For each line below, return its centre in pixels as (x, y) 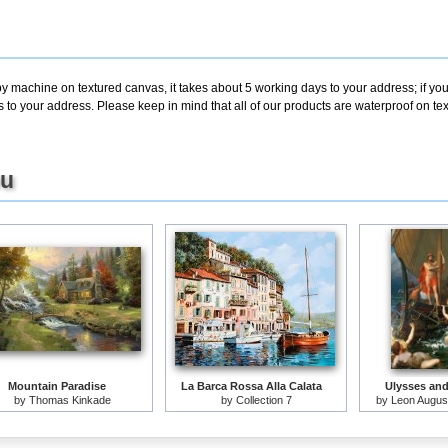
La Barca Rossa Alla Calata (251, 386)
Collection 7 (263, 400)
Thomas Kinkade (69, 400)
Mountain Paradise (57, 386)
